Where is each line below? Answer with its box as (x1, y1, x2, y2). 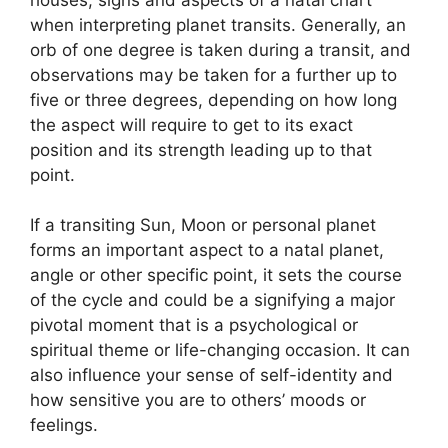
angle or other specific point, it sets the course (30, 265, 402, 285)
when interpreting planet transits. (30, 14, 296, 35)
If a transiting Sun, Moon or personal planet (30, 215, 376, 235)
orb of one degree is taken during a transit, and (30, 39, 411, 60)
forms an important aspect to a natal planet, (30, 240, 384, 260)
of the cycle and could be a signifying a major (30, 290, 395, 310)
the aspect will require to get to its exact (30, 114, 353, 135)
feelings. (30, 415, 98, 435)
